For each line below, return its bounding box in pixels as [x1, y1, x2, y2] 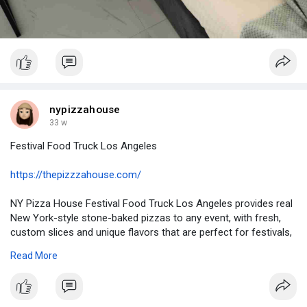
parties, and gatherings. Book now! [10, 241, 165, 254]
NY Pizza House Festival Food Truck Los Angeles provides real [10, 197, 293, 210]
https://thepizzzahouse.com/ [10, 169, 141, 182]
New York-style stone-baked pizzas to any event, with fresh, [10, 212, 281, 225]
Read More [10, 250, 58, 262]
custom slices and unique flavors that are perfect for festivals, [10, 226, 292, 239]
